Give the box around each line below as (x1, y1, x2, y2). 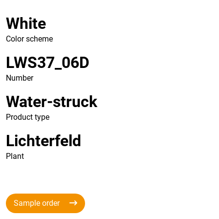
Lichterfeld (6, 131, 81, 150)
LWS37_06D (6, 53, 89, 72)
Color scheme (6, 34, 53, 44)
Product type (6, 112, 49, 122)
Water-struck (6, 92, 97, 111)
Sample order (14, 198, 62, 208)
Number (6, 73, 33, 83)
